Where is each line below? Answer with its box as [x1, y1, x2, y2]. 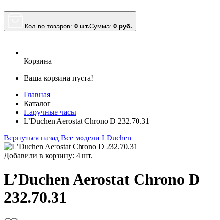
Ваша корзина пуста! [24, 74, 93, 82]
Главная [24, 90, 50, 99]
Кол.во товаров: [25, 23, 74, 30]
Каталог [24, 99, 51, 108]
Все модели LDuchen [61, 134, 131, 142]
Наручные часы [24, 108, 76, 116]
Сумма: [89, 23, 113, 30]
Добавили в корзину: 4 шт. [4, 151, 93, 160]
